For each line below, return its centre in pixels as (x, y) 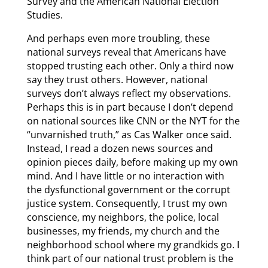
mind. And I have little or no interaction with (125, 176)
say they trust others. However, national (117, 79)
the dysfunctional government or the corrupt (128, 189)
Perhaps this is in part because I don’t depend (130, 107)
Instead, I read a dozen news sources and (120, 148)
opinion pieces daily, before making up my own (132, 162)
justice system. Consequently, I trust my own (127, 203)
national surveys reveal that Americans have (126, 52)
